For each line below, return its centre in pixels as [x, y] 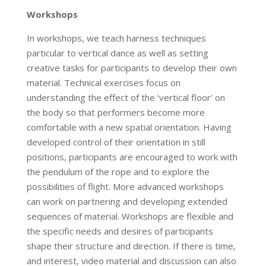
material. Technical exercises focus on [103, 83]
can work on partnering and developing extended [127, 201]
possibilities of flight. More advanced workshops [125, 186]
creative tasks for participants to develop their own [132, 68]
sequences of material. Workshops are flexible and [130, 216]
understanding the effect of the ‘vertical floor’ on [126, 97]
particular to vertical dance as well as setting [117, 53]
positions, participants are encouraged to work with [132, 157]
